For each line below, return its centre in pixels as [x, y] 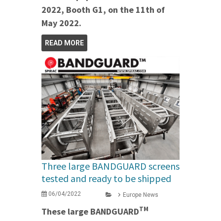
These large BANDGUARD [90, 211]
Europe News [141, 195]
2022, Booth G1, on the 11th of [103, 9]
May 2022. [61, 23]
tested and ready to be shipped [106, 178]
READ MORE [64, 43]
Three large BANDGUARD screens [110, 166]
